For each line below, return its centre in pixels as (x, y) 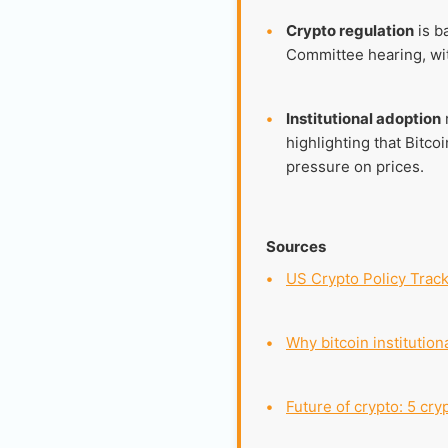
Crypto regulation (350, 30)
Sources (296, 246)
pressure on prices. (355, 166)
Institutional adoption (363, 118)
